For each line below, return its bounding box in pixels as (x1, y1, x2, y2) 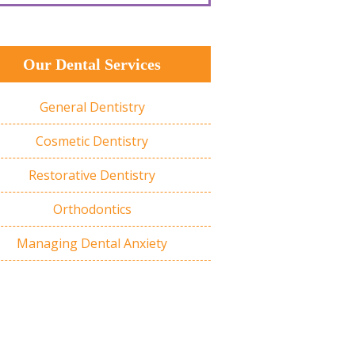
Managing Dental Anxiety (17, 234, 167, 252)
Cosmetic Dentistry (36, 132, 148, 150)
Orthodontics (52, 200, 132, 218)
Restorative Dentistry (29, 166, 155, 184)
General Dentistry (39, 97, 145, 116)
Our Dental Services (23, 55, 161, 73)
